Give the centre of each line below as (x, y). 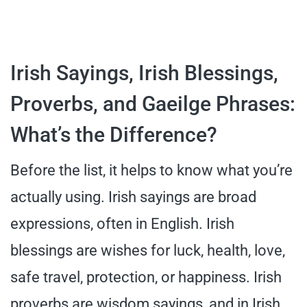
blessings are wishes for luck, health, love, (148, 250)
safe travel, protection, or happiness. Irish (146, 277)
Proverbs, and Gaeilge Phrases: (153, 103)
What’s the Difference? (114, 134)
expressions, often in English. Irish (122, 223)
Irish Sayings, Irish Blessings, (144, 73)
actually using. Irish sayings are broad (133, 197)
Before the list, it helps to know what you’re (151, 170)
